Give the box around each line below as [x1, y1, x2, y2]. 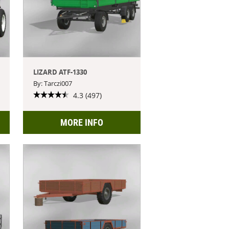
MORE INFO [60, 117, 103, 128]
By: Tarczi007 [33, 78, 73, 88]
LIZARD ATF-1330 [33, 67, 87, 77]
